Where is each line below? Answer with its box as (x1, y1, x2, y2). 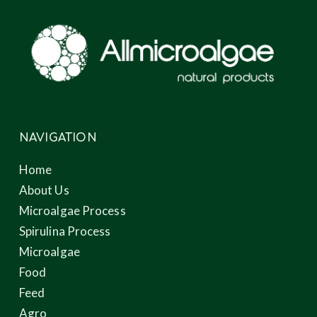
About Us (18, 183, 69, 197)
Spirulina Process (18, 224, 111, 238)
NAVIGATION (18, 132, 97, 144)
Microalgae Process (18, 203, 126, 218)
